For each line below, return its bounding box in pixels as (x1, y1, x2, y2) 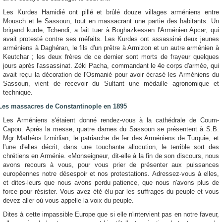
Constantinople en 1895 (55, 103, 127, 110)
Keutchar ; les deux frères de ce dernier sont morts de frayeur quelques (3, 53, 219, 60)
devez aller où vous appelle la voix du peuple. (3, 197, 134, 204)
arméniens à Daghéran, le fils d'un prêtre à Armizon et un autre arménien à (3, 44, 219, 52)
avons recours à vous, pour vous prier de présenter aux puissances (3, 161, 219, 168)
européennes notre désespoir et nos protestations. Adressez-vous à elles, (3, 170, 219, 177)
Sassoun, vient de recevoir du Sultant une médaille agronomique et (3, 80, 219, 87)
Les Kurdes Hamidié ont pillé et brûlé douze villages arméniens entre (3, 8, 219, 16)
